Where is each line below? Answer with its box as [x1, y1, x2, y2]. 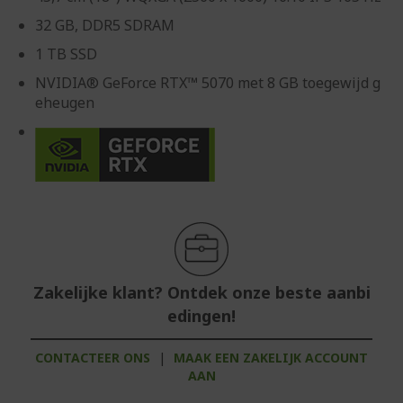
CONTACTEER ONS [35, 349, 150, 366]
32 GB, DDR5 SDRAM [35, 15, 175, 35]
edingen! [167, 305, 236, 327]
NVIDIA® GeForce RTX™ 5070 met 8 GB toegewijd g [35, 73, 381, 93]
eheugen [35, 93, 94, 112]
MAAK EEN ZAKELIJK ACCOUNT [174, 349, 368, 366]
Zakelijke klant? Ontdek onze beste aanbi [32, 282, 371, 303]
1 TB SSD [35, 44, 97, 64]
